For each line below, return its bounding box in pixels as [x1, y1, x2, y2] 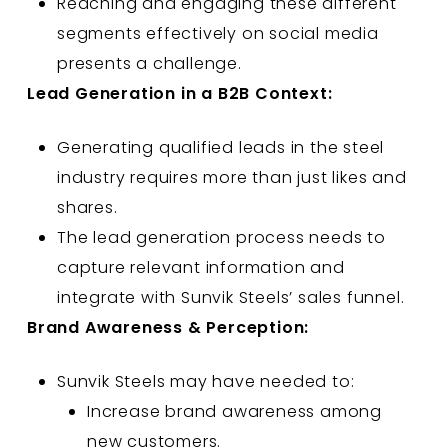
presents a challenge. [56, 51, 242, 75]
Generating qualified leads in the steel [56, 135, 385, 159]
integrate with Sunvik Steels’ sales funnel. [56, 285, 405, 309]
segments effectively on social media [56, 21, 379, 45]
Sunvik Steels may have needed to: [56, 369, 355, 393]
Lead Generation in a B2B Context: [26, 81, 333, 105]
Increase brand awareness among [86, 399, 382, 423]
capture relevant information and [56, 255, 345, 279]
